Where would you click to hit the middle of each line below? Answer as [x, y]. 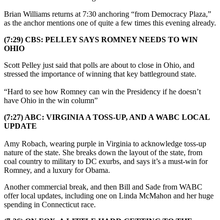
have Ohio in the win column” [51, 100]
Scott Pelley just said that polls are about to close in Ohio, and [99, 65]
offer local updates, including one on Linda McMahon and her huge [109, 195]
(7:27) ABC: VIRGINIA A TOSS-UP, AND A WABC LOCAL [107, 117]
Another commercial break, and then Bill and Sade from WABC [103, 187]
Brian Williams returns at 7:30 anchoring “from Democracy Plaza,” [108, 14]
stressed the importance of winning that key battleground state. [100, 74]
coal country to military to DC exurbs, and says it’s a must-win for [106, 161]
